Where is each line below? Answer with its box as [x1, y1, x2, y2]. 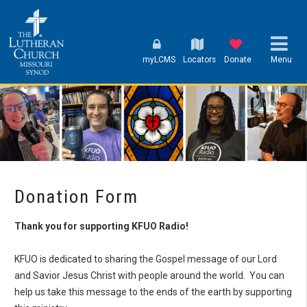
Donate [224, 55, 252, 65]
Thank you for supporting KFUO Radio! [14, 220, 188, 232]
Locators [183, 55, 217, 65]
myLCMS [142, 55, 175, 65]
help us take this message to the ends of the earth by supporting [14, 286, 292, 297]
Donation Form [14, 185, 138, 207]
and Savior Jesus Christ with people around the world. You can [14, 269, 284, 281]
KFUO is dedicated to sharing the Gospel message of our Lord [14, 253, 277, 265]
